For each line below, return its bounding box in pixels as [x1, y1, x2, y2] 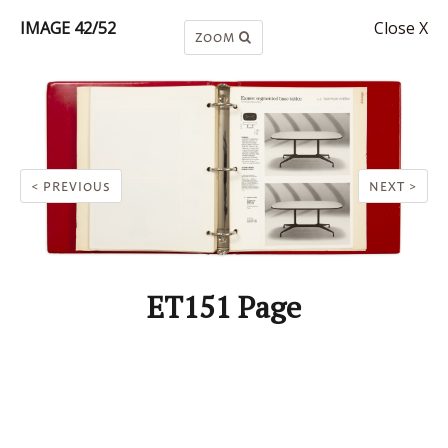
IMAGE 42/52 [20, 17, 116, 39]
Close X [373, 17, 428, 39]
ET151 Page [147, 287, 301, 328]
